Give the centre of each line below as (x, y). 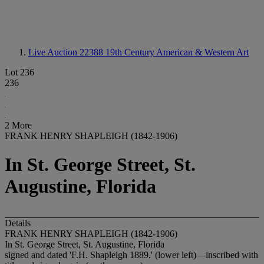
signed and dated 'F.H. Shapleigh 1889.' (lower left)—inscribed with (131, 255)
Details (18, 223)
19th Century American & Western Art (177, 52)
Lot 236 (19, 72)
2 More (18, 125)
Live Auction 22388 (67, 52)
